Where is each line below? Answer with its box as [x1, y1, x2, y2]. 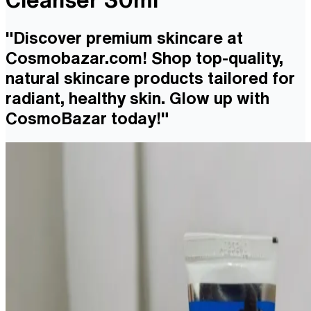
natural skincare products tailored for [6, 69, 295, 86]
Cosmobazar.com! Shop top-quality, [6, 49, 283, 66]
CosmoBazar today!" [6, 109, 169, 126]
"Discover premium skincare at [6, 28, 243, 46]
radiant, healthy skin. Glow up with [6, 89, 269, 106]
